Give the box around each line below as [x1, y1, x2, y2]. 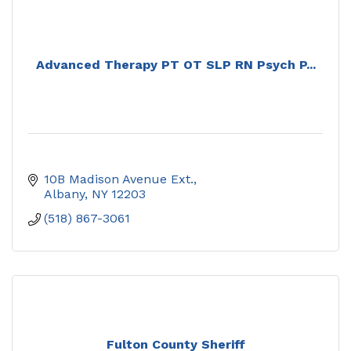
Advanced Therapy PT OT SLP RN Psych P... [35, 56, 316, 72]
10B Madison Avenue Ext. [44, 171, 194, 186]
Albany [44, 186, 85, 201]
